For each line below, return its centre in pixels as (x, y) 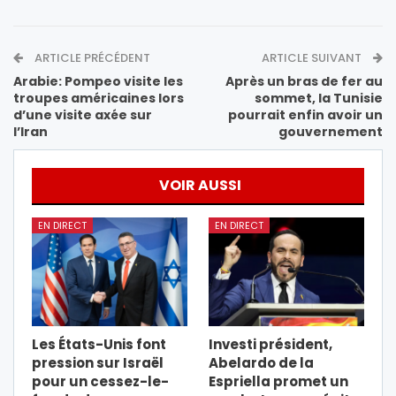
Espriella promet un (278, 381)
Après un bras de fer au (304, 81)
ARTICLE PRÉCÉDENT (91, 57)
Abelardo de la (261, 362)
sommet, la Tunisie (319, 98)
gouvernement (331, 131)
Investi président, (270, 344)
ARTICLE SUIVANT (313, 57)
